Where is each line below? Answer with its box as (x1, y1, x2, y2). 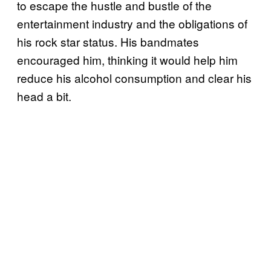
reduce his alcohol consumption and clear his (17, 70, 252, 87)
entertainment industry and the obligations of (17, 15, 247, 32)
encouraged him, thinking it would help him (17, 51, 238, 68)
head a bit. (17, 88, 71, 105)
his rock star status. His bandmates (17, 33, 199, 50)
